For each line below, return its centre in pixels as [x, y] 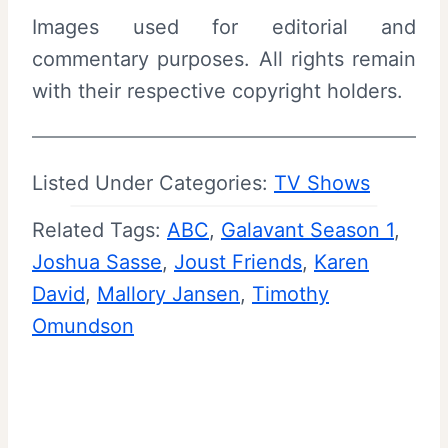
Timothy [290, 293]
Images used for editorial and [224, 26]
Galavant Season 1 [307, 229]
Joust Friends [238, 261]
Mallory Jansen [168, 293]
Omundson [83, 325]
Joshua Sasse [97, 261]
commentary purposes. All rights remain [224, 58]
